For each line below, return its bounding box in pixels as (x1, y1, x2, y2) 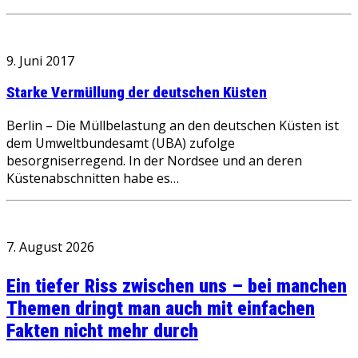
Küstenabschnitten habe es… (6, 169, 179, 188)
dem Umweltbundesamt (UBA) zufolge (6, 134, 235, 153)
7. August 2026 (6, 238, 94, 257)
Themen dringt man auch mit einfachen (6, 297, 315, 320)
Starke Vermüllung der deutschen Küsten (6, 84, 267, 102)
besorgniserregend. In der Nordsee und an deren (6, 152, 302, 170)
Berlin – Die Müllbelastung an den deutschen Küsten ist (6, 117, 339, 135)
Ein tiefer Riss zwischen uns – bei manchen (6, 275, 347, 298)
